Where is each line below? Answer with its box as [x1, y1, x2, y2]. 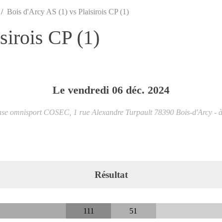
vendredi [68, 83, 112, 96]
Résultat [94, 169, 128, 180]
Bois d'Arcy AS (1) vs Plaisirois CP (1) [7, 7, 129, 16]
